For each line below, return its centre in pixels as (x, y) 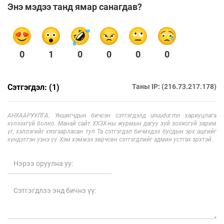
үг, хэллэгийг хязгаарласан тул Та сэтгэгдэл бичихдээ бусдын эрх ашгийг (112, 131)
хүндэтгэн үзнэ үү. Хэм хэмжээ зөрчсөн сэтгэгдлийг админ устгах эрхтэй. (110, 139)
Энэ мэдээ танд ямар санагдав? (75, 6)
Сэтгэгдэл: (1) (33, 87)
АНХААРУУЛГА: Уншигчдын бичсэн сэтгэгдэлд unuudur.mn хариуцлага (112, 115)
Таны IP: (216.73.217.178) (174, 86)
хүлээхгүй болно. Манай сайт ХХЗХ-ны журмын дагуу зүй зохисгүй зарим (112, 123)
